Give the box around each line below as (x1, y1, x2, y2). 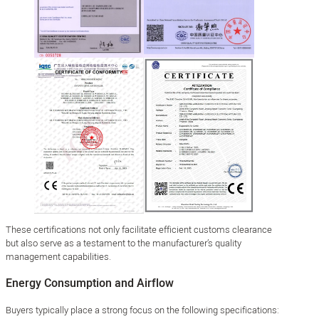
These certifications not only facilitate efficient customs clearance (6, 223, 272, 237)
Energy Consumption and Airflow (6, 275, 174, 293)
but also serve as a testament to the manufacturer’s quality (6, 236, 241, 251)
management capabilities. (6, 250, 111, 264)
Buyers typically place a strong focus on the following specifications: (6, 303, 279, 318)
